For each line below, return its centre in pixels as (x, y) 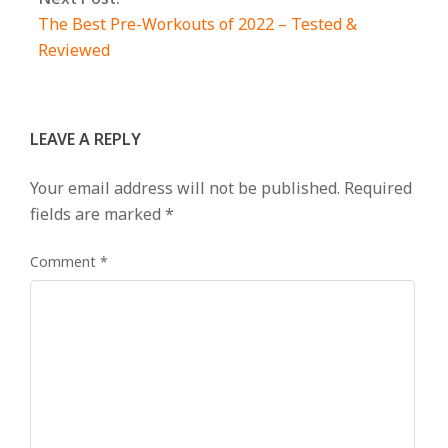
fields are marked (97, 214)
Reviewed (74, 50)
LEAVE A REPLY (85, 139)
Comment (65, 261)
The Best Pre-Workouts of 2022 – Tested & (197, 24)
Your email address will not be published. (185, 188)
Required (378, 188)
